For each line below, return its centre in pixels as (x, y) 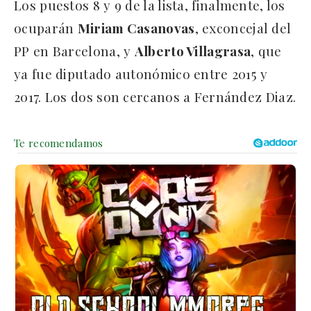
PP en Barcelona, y (74, 51)
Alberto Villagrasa (193, 51)
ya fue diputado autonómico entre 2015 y (141, 74)
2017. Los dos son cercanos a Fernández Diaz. (155, 97)
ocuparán (46, 28)
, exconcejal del (243, 28)
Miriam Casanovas (136, 28)
